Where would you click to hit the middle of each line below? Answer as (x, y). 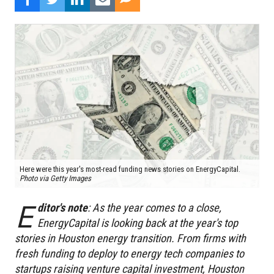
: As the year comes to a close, (154, 208)
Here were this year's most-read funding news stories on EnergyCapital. (130, 169)
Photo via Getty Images (55, 179)
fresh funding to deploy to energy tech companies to (129, 254)
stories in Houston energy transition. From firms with (130, 239)
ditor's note (62, 208)
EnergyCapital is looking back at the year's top (137, 223)
